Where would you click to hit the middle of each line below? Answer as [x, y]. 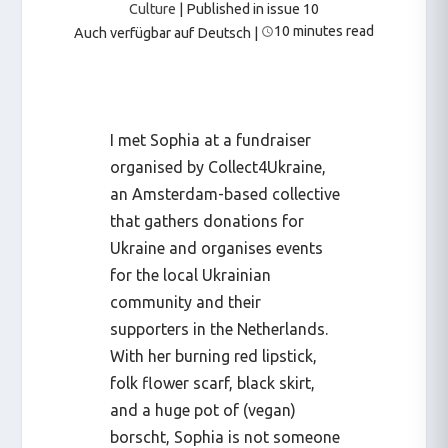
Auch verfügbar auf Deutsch [162, 33]
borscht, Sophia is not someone [225, 437]
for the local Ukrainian [191, 275]
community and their [186, 302]
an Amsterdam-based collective [225, 194]
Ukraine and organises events [217, 248]
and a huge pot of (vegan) [203, 410]
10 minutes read [324, 31]
